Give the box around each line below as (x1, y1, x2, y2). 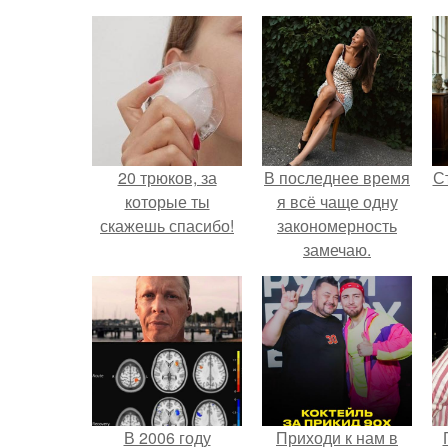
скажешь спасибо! (100, 214, 234, 237)
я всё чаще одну (276, 190, 398, 213)
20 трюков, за (117, 166, 217, 189)
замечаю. (303, 238, 371, 261)
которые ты (124, 190, 210, 213)
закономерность (277, 214, 397, 237)
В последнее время (264, 166, 410, 189)
